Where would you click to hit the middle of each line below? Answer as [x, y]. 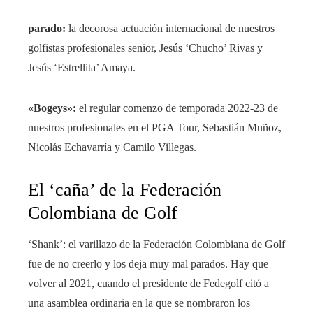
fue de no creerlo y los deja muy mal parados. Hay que [148, 264]
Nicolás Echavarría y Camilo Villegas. [112, 147]
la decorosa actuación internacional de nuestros [172, 29]
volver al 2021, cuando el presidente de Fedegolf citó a [148, 284]
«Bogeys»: [53, 108]
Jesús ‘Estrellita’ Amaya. [82, 68]
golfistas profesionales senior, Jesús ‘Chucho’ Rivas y [145, 48]
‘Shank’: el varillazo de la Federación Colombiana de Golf [156, 245]
